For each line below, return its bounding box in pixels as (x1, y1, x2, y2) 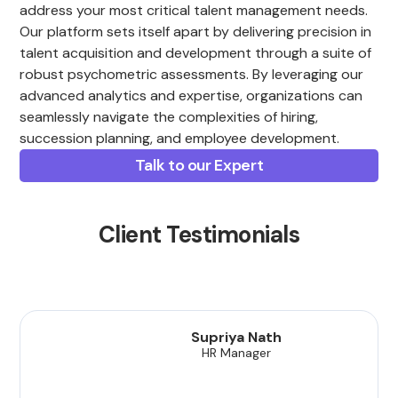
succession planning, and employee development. (20, 129, 340, 148)
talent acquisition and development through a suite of (20, 44, 372, 63)
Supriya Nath (191, 328, 283, 347)
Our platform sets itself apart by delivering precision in (20, 22, 372, 42)
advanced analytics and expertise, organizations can (20, 86, 363, 106)
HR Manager (202, 345, 272, 362)
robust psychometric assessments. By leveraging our (20, 65, 364, 84)
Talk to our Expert (134, 155, 264, 177)
